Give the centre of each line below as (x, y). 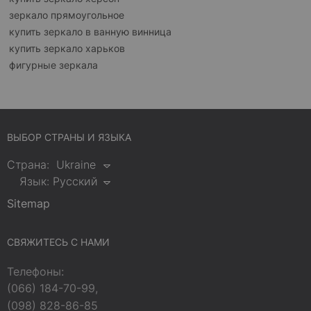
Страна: (28, 165)
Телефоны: (35, 272)
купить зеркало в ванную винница (90, 32)
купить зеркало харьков (67, 49)
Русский (75, 182)
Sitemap (28, 204)
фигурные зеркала (53, 65)
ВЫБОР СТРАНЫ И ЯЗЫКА (69, 137)
